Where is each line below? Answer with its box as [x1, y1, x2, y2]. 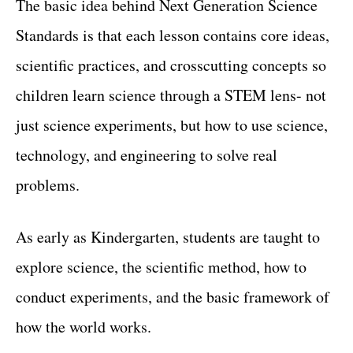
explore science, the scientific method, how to [16, 256, 307, 277]
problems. [16, 174, 80, 195]
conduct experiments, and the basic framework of [16, 286, 329, 307]
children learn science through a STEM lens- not [16, 84, 326, 106]
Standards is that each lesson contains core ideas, [16, 24, 329, 46]
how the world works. [16, 316, 151, 337]
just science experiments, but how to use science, [16, 114, 328, 136]
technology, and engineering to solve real [16, 144, 277, 165]
